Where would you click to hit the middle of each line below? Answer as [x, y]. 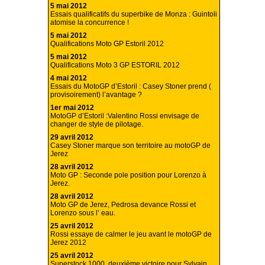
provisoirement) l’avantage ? [96, 95]
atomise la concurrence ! [90, 23]
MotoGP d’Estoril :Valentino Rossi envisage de [125, 116]
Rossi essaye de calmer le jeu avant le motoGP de [131, 235]
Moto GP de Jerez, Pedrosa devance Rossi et [123, 205]
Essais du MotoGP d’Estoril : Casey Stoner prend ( [131, 87]
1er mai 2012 [72, 108]
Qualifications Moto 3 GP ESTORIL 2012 [115, 65]
